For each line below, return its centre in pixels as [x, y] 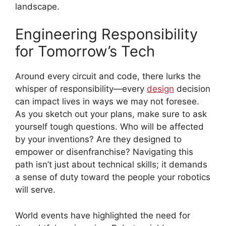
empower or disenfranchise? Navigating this [104, 152]
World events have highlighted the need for [103, 215]
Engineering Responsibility [106, 34]
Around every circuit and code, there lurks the [108, 76]
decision [192, 89]
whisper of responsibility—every [81, 89]
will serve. [35, 190]
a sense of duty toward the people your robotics [113, 177]
